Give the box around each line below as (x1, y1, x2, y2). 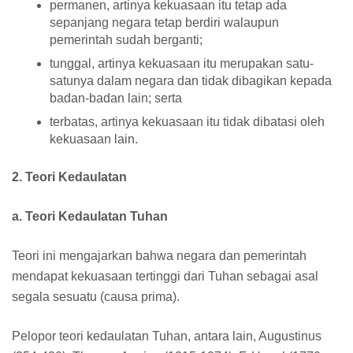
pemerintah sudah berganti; (50, 32, 203, 46)
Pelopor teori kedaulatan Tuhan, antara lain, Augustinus (12, 329, 321, 343)
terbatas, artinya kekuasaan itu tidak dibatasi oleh (50, 114, 325, 128)
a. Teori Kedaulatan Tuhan (12, 209, 168, 223)
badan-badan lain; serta (50, 91, 182, 105)
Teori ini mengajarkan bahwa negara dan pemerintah (12, 248, 307, 262)
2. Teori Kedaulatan (12, 169, 127, 184)
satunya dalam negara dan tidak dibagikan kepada (50, 73, 332, 87)
